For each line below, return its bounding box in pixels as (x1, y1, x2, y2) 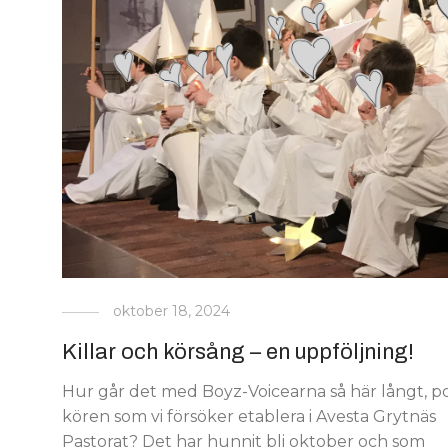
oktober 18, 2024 (113, 301, 231, 320)
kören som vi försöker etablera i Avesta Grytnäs (62, 406, 437, 426)
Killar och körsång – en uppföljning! (62, 339, 415, 364)
